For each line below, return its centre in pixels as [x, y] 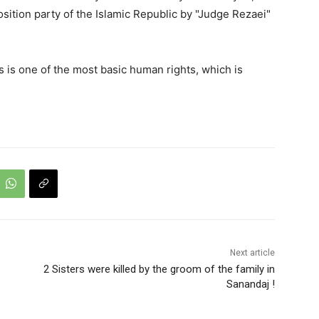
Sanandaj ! [250, 284]
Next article [252, 252]
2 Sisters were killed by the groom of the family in [157, 269]
